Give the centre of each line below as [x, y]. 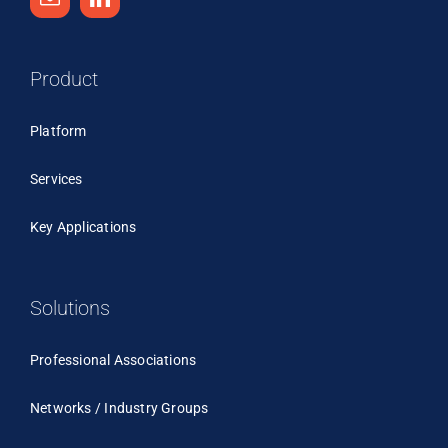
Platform [58, 130]
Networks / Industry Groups [119, 407]
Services [56, 178]
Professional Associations [113, 359]
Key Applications [83, 226]
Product [64, 78]
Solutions [70, 307]
